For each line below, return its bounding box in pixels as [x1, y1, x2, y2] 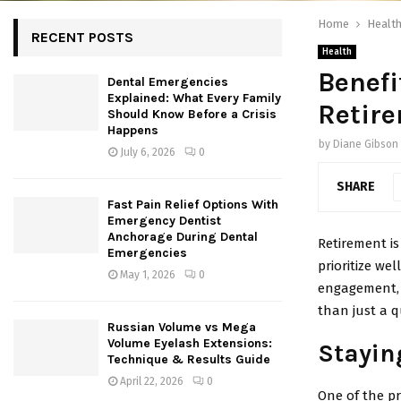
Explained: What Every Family [107, 90, 281, 106]
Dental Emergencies [107, 74, 228, 90]
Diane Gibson [333, 138, 398, 150]
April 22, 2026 [120, 375, 183, 388]
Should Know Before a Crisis [107, 107, 277, 122]
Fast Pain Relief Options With [107, 197, 278, 212]
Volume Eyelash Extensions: [107, 336, 272, 351]
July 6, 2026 [120, 146, 175, 158]
